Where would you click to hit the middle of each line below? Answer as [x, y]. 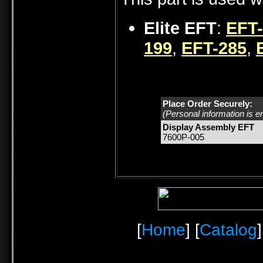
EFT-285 [214, 48]
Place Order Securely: [208, 104]
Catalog [228, 230]
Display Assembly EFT [208, 127]
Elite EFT [180, 28]
